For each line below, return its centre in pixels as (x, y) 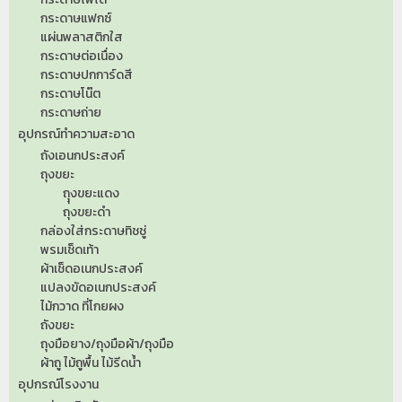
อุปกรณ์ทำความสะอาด (76, 134)
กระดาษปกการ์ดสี (87, 74)
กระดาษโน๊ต (70, 93)
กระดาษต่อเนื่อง (82, 56)
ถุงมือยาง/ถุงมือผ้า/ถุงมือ (107, 344)
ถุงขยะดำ (87, 212)
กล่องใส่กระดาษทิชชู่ (93, 231)
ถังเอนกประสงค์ (83, 155)
